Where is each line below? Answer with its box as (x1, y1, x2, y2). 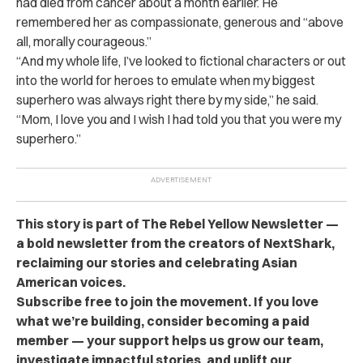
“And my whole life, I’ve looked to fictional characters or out (16, 52, 346, 69)
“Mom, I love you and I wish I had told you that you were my (16, 110, 341, 127)
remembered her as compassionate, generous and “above (16, 13, 344, 30)
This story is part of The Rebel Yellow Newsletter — (16, 215, 339, 232)
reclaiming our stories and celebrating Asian (16, 254, 297, 271)
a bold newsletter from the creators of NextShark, (16, 234, 335, 251)
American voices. (16, 273, 126, 290)
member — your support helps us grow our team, (16, 331, 323, 348)
